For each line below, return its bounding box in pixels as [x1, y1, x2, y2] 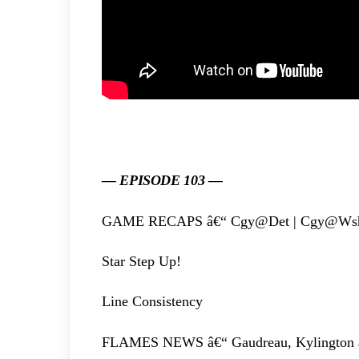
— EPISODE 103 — [102, 172, 223, 189]
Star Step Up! [102, 253, 181, 270]
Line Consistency [102, 293, 203, 310]
